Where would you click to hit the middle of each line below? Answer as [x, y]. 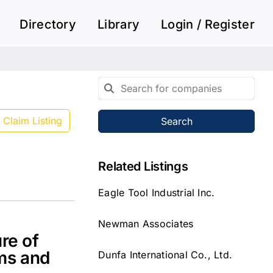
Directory [48, 24]
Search [176, 121]
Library [119, 24]
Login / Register [208, 24]
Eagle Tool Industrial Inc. [157, 192]
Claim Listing [32, 120]
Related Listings [143, 166]
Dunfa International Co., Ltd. [165, 254]
